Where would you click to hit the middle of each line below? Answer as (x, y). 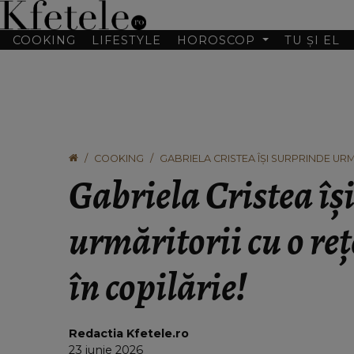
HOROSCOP (218, 40)
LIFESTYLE (126, 40)
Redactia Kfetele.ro (129, 333)
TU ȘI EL (313, 40)
